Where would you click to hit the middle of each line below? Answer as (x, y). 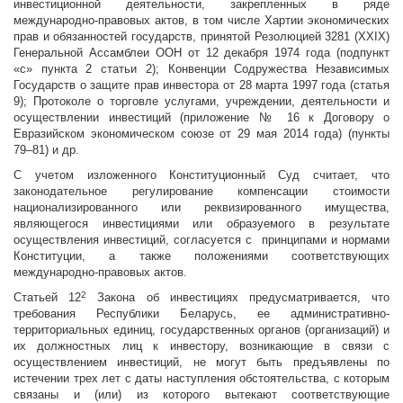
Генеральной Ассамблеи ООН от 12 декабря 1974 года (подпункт (201, 53)
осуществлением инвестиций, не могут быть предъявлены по (201, 363)
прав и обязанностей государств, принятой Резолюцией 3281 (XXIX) (201, 37)
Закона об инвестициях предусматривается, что (238, 298)
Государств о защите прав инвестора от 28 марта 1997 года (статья (201, 85)
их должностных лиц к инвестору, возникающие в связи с (201, 346)
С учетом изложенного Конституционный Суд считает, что (201, 175)
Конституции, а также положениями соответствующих (201, 256)
